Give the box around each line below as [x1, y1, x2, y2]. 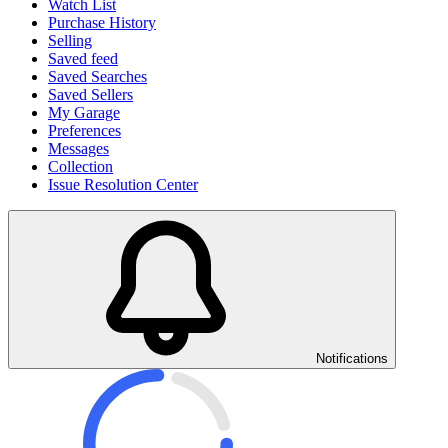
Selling [48, 32, 92, 49]
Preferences [48, 122, 121, 139]
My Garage [48, 104, 120, 121]
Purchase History [48, 14, 156, 31]
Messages [48, 140, 109, 157]
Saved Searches [48, 68, 147, 85]
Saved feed [48, 50, 118, 67]
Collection [48, 158, 113, 175]
